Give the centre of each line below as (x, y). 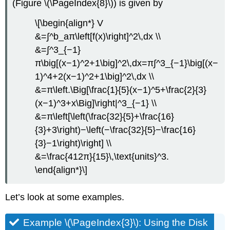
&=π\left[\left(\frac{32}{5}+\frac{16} (105, 117)
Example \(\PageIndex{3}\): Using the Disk (116, 222)
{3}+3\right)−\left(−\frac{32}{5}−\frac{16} (116, 130)
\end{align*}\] (61, 170)
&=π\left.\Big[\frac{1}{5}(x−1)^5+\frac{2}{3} (121, 90)
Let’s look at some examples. (65, 197)
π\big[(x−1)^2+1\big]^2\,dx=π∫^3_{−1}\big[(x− (127, 63)
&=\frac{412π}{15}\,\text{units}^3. (102, 157)
